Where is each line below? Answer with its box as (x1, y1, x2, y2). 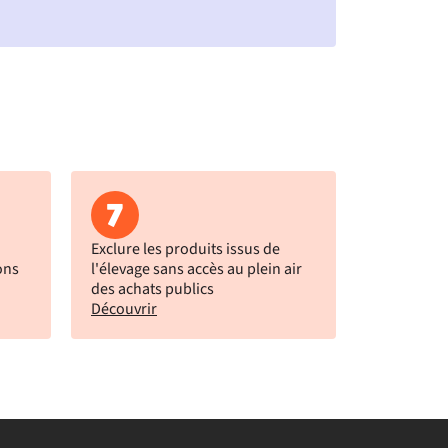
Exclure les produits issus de (91, 238, 280, 260)
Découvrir (91, 298, 157, 320)
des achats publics (91, 278, 214, 300)
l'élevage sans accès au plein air (91, 258, 302, 280)
